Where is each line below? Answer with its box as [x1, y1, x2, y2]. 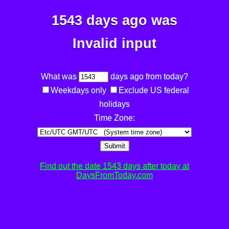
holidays [99, 100, 130, 109]
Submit [104, 142, 125, 150]
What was [41, 72, 79, 81]
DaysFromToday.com [76, 171, 153, 180]
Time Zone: [94, 113, 135, 123]
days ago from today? [108, 72, 188, 81]
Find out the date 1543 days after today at [40, 162, 189, 171]
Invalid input [73, 36, 156, 52]
